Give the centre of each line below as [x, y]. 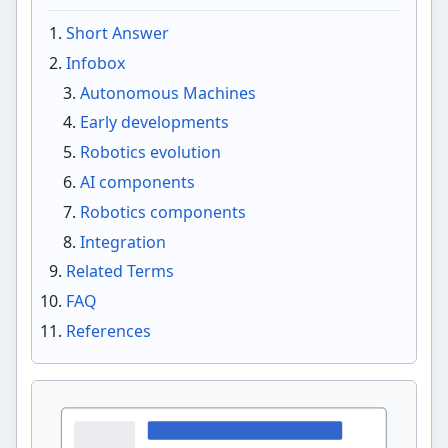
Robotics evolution [151, 152]
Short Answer [117, 32]
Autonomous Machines [168, 92]
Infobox [95, 62]
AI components [138, 181]
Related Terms [119, 271]
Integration [123, 241]
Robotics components [163, 211]
